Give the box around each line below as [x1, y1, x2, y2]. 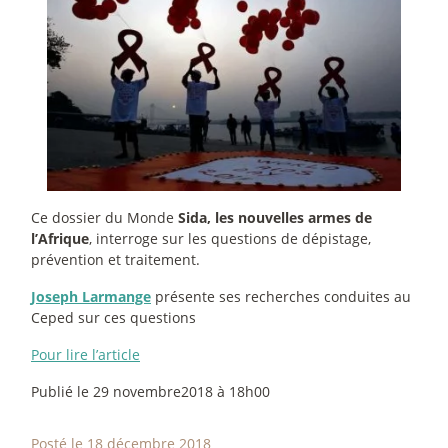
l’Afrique [31, 229, 89, 249]
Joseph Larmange [31, 287, 151, 307]
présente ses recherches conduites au [155, 287, 411, 307]
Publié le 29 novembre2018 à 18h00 [31, 382, 270, 402]
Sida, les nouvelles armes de [178, 208, 372, 228]
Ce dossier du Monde [31, 208, 178, 228]
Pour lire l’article [31, 345, 140, 365]
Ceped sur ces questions [31, 308, 196, 328]
